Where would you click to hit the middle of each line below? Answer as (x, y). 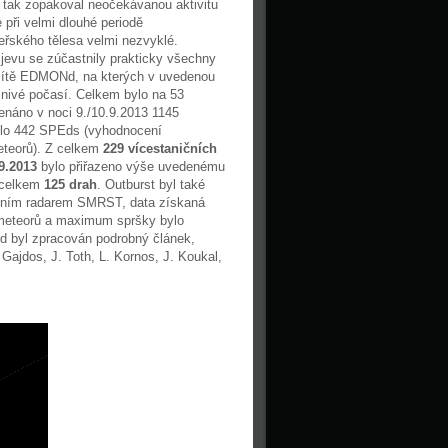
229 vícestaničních (160, 148)
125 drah (70, 184)
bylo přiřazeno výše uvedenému (131, 166)
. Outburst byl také (151, 184)
